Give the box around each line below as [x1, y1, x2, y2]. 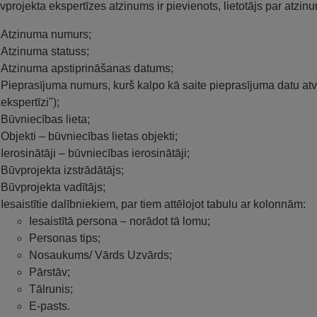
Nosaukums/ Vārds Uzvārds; [29, 248, 172, 261]
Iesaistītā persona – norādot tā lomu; [29, 214, 210, 227]
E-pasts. [29, 299, 70, 312]
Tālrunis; [29, 282, 73, 295]
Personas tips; [29, 231, 100, 244]
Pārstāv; [29, 265, 70, 278]
